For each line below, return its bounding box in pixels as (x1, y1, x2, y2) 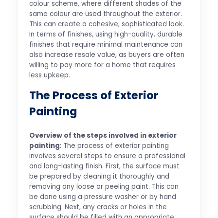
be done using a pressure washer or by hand (29, 192, 176, 202)
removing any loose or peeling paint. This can (29, 182, 179, 192)
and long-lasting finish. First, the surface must (29, 162, 180, 171)
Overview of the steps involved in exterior (29, 131, 177, 141)
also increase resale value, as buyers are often (29, 50, 184, 59)
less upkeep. (29, 70, 70, 80)
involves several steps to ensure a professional (29, 151, 185, 161)
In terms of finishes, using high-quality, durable (29, 29, 182, 39)
